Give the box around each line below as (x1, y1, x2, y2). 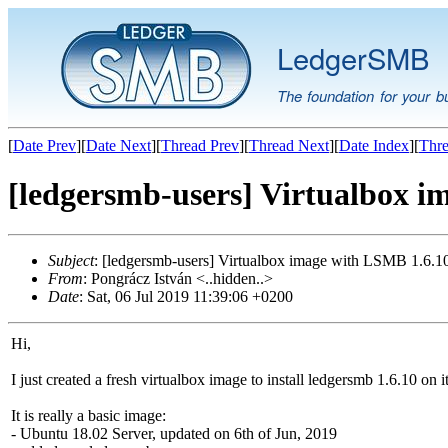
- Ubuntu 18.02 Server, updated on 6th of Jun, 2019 (11, 425, 337, 443)
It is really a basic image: (11, 407, 166, 425)
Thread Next (249, 136, 329, 154)
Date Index (339, 136, 409, 154)
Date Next (86, 136, 151, 154)
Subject (48, 252, 94, 270)
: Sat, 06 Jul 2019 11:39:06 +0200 (79, 288, 293, 306)
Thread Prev (161, 136, 239, 154)
